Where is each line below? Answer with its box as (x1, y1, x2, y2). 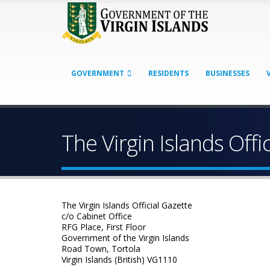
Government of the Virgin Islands (61, 232, 189, 243)
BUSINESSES (206, 68, 250, 78)
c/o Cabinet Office (61, 210, 132, 222)
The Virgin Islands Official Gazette (61, 199, 192, 211)
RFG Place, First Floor (61, 221, 146, 233)
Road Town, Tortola (61, 243, 140, 254)
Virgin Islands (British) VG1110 (61, 254, 177, 265)
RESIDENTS (148, 68, 189, 78)
